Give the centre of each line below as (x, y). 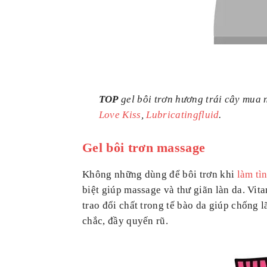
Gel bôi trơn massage (144, 147)
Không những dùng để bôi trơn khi (160, 174)
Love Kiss (120, 114)
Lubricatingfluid (183, 114)
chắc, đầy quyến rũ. (125, 221)
